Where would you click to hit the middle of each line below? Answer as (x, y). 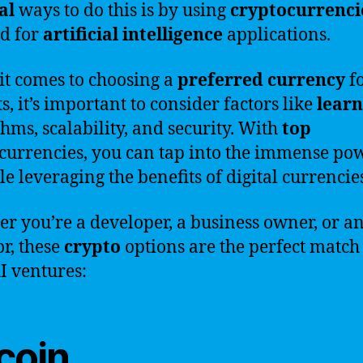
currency (306, 80)
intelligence (173, 35)
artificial (81, 35)
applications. (277, 35)
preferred (220, 80)
